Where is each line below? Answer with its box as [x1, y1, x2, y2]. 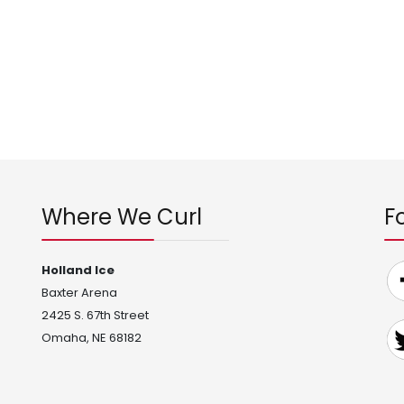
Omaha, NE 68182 [41, 329, 142, 346]
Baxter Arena [41, 284, 117, 301]
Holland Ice [41, 262, 115, 279]
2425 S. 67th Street [41, 307, 149, 324]
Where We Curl [41, 202, 202, 232]
